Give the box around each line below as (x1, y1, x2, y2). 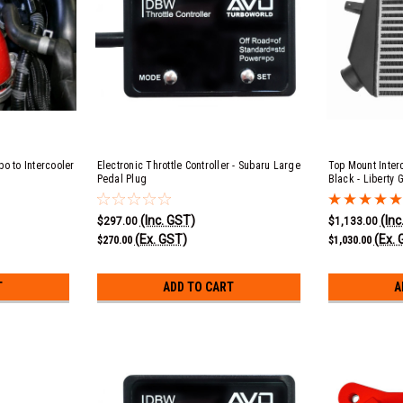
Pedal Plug (96, 173, 147, 185)
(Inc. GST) (139, 212, 195, 228)
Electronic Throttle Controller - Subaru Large (96, 159, 300, 172)
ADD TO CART (163, 280, 235, 294)
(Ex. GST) (134, 231, 187, 246)
